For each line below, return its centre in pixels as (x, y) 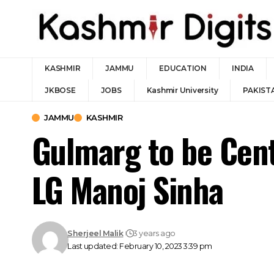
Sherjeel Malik (95, 233)
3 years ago (154, 233)
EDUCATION (183, 68)
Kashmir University (182, 90)
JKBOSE (60, 90)
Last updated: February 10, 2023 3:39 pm (140, 246)
